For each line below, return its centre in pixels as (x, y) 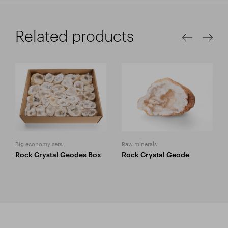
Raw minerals (139, 143)
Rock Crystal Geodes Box (58, 155)
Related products (75, 36)
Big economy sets (39, 143)
